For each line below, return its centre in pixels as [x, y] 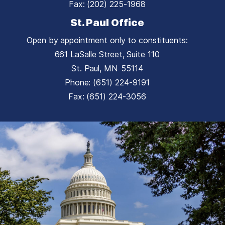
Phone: [79, 82]
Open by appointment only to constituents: [107, 40]
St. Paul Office [107, 22]
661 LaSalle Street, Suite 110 [107, 54]
